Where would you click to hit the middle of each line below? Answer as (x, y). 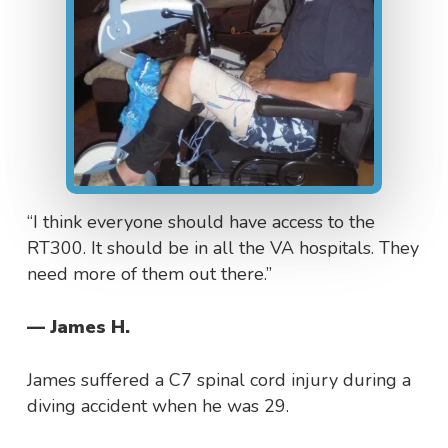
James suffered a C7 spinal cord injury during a (218, 380)
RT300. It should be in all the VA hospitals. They (222, 248)
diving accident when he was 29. (157, 406)
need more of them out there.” (149, 274)
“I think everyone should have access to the (200, 222)
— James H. (78, 327)
